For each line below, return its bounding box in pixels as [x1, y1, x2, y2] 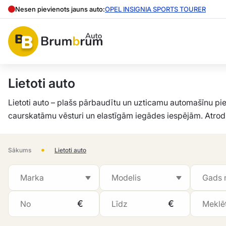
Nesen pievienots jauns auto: [15, 5, 105, 13]
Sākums [8, 146, 31, 154]
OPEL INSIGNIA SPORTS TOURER [105, 5, 206, 13]
